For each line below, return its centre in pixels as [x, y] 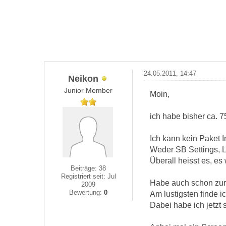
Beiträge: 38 [89, 168]
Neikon [83, 78]
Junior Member [89, 90]
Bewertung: [87, 192]
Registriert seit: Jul [88, 176]
